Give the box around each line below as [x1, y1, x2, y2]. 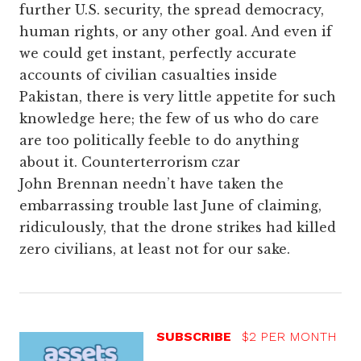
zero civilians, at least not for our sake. [19, 241, 290, 258]
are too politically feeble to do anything [19, 132, 299, 149]
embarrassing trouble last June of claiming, [19, 197, 322, 214]
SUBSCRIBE [156, 329, 235, 345]
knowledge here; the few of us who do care [19, 110, 319, 127]
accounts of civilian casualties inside [19, 67, 277, 84]
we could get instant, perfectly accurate [19, 45, 297, 62]
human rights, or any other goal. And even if [19, 23, 332, 40]
